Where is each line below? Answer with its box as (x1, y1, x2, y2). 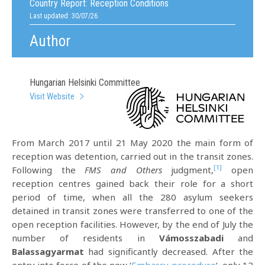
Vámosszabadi (159, 232, 224, 244)
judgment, (171, 164, 214, 176)
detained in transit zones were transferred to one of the (12, 205, 253, 216)
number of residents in (12, 232, 159, 244)
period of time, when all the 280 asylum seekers (12, 191, 253, 203)
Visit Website (30, 91, 75, 102)
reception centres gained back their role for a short (12, 177, 253, 189)
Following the (12, 164, 85, 176)
